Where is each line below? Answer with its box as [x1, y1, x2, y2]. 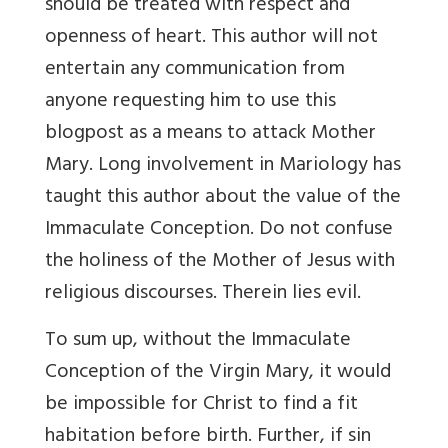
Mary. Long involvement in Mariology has [45, 147, 401, 185]
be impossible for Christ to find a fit [45, 386, 358, 424]
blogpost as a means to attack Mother [45, 115, 376, 153]
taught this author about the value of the [45, 179, 401, 217]
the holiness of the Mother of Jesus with [45, 243, 395, 281]
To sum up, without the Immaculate [45, 322, 351, 360]
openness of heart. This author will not [45, 19, 378, 57]
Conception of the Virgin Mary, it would [45, 354, 391, 392]
